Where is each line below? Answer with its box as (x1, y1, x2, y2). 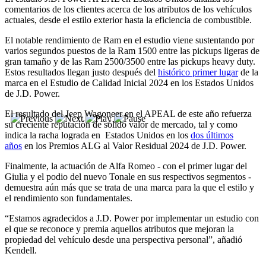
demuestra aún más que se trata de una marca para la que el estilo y (5, 182, 254, 192)
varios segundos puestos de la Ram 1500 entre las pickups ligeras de (5, 45, 259, 56)
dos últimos (191, 129, 233, 140)
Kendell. (5, 245, 37, 255)
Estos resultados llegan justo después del (5, 66, 158, 77)
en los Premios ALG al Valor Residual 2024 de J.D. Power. (22, 140, 246, 151)
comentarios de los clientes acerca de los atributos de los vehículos (5, 4, 252, 14)
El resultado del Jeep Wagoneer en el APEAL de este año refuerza (5, 108, 252, 119)
